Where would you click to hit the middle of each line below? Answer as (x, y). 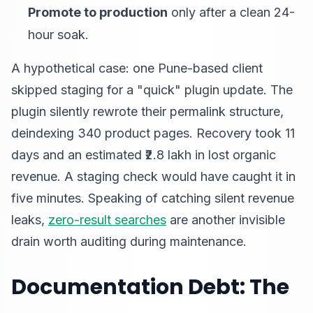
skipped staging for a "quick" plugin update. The (152, 90)
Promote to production (98, 12)
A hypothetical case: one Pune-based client (137, 68)
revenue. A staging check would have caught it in (153, 176)
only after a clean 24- (231, 12)
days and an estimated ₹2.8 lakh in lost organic (144, 155)
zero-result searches (107, 220)
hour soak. (58, 35)
